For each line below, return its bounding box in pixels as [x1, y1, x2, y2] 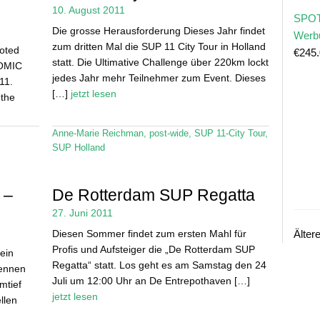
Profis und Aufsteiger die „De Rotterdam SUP [51, 243, 255, 255]
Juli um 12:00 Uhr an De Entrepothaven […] [51, 274, 250, 286]
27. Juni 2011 [51, 206, 113, 219]
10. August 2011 [51, 4, 125, 16]
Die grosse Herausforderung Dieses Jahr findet [51, 25, 265, 37]
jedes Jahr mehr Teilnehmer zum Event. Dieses [51, 72, 266, 84]
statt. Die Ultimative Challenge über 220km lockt [51, 56, 269, 69]
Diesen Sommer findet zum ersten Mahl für [51, 227, 246, 239]
